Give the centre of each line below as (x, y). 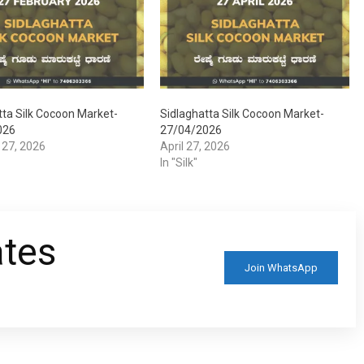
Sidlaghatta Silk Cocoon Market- (242, 114)
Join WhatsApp (281, 267)
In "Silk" (178, 163)
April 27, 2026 (195, 147)
